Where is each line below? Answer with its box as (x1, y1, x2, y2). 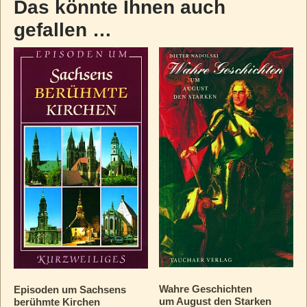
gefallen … (13, 19, 112, 40)
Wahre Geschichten (159, 282, 253, 295)
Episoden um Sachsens (13, 284, 126, 296)
